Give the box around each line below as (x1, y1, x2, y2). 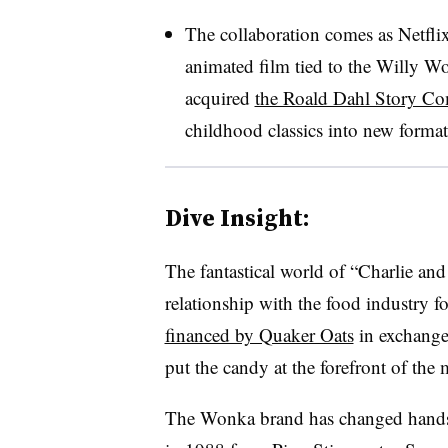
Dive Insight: (164, 200, 310, 234)
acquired (184, 84, 255, 110)
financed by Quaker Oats (164, 321, 354, 347)
